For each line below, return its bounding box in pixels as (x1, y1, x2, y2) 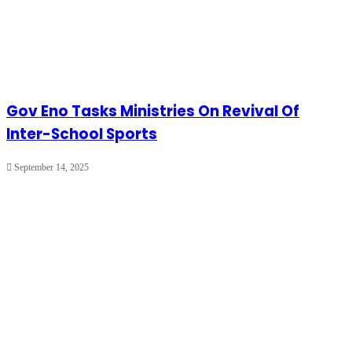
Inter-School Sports (6, 123, 157, 145)
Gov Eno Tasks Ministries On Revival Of (6, 101, 299, 123)
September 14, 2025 (14, 162, 89, 174)
